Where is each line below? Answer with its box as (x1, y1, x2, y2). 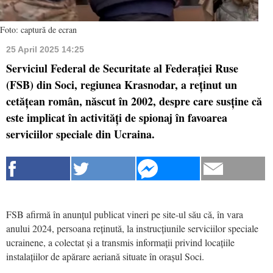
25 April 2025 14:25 (6, 44, 84, 54)
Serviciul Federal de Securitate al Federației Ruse (6, 60, 238, 76)
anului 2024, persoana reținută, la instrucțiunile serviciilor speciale (6, 221, 258, 235)
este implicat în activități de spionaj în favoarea (6, 109, 227, 126)
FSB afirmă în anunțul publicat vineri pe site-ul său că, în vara (6, 207, 243, 221)
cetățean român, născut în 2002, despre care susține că (6, 93, 262, 109)
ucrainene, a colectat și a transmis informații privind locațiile (6, 235, 235, 249)
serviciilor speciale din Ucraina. (6, 126, 155, 142)
